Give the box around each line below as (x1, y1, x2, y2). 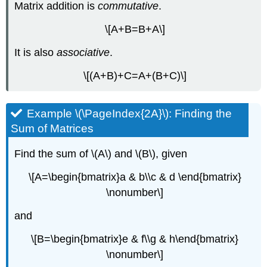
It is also (14, 46, 57, 58)
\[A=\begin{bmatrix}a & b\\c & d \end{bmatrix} (28, 171, 241, 184)
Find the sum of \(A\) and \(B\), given (14, 148, 188, 160)
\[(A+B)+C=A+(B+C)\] (83, 69, 187, 82)
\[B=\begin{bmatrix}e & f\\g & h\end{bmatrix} (31, 232, 238, 245)
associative (57, 46, 110, 58)
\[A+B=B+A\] (104, 23, 165, 35)
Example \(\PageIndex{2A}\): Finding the (27, 107, 232, 120)
